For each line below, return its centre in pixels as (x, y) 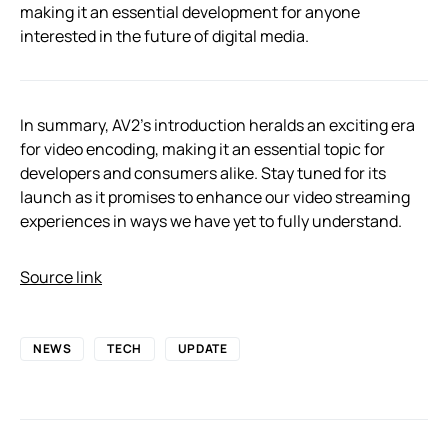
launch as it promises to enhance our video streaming (215, 196)
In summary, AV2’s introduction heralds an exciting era (217, 124)
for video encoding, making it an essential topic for (202, 148)
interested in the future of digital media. (164, 35)
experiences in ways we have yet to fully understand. (211, 220)
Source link (61, 276)
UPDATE (202, 348)
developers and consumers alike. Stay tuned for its (203, 172)
